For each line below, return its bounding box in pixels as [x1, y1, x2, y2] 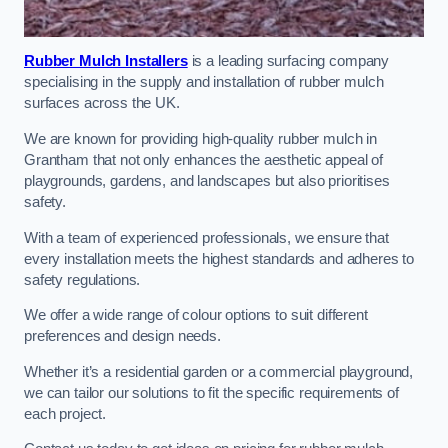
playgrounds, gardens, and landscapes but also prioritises [24, 173, 390, 190]
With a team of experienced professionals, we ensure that [24, 229, 389, 246]
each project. [24, 405, 107, 422]
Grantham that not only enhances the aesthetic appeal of [24, 152, 384, 169]
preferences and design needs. [24, 328, 221, 345]
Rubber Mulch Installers [24, 53, 188, 70]
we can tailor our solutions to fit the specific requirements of [24, 384, 399, 401]
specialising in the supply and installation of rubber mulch [24, 74, 384, 91]
